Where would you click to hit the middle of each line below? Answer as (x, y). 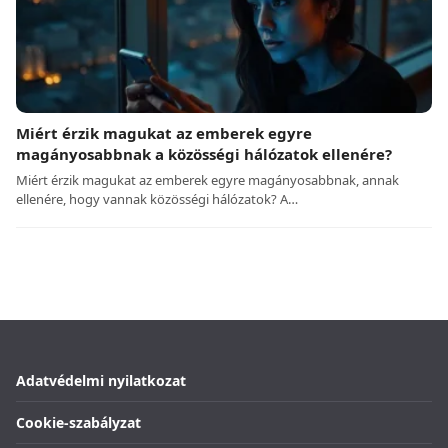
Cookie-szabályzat (78, 423)
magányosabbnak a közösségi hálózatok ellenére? (204, 154)
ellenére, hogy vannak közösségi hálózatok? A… (157, 199)
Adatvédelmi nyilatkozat (101, 381)
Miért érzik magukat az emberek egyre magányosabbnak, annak (207, 180)
